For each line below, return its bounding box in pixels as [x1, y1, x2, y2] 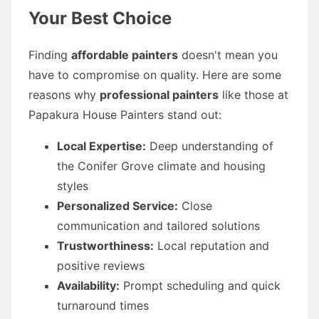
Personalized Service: [57, 198, 178, 213]
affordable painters [71, 47, 178, 62]
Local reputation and [154, 238, 269, 253]
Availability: [57, 278, 120, 293]
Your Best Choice [28, 7, 172, 28]
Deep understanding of [146, 138, 273, 153]
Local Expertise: [57, 138, 146, 153]
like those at [219, 87, 288, 102]
